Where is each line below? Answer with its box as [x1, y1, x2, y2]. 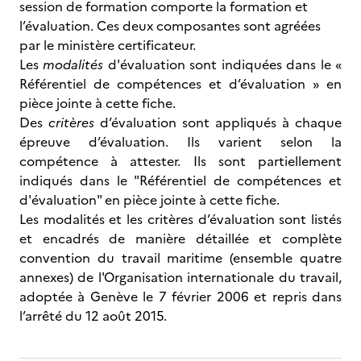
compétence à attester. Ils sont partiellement [19, 151, 342, 171]
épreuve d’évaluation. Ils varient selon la [19, 132, 342, 151]
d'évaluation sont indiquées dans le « [103, 55, 342, 74]
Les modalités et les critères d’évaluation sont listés [19, 210, 342, 229]
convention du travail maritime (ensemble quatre [19, 248, 342, 268]
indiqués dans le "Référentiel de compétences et [19, 171, 342, 190]
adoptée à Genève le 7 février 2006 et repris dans [19, 287, 342, 306]
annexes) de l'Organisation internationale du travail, [19, 268, 342, 287]
